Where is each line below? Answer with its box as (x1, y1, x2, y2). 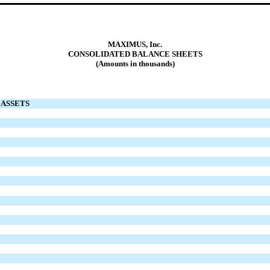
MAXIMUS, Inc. (108, 39, 162, 49)
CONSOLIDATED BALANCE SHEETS (67, 49, 202, 58)
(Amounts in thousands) (95, 58, 175, 68)
